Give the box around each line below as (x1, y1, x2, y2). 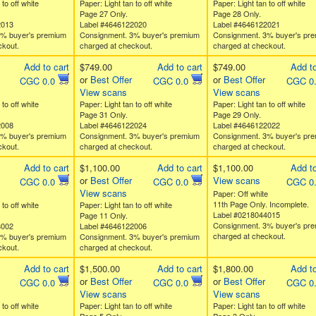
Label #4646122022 (212, 119, 280, 130)
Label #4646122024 (79, 119, 147, 130)
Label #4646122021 (212, 18, 280, 30)
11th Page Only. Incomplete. (212, 198, 309, 209)
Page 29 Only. (212, 109, 261, 120)
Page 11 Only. (79, 209, 128, 221)
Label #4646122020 (79, 18, 147, 30)
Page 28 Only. (212, 8, 261, 19)
